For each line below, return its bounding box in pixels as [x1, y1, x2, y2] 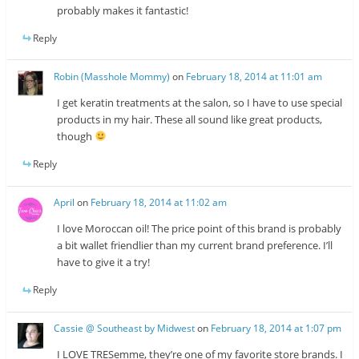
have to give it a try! [57, 255, 151, 270]
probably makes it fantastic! [57, 2, 189, 18]
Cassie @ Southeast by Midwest [54, 321, 196, 336]
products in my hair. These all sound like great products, [57, 111, 323, 127]
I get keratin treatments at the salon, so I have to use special [57, 95, 343, 110]
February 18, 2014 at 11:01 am [186, 69, 323, 83]
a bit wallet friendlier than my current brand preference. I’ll [57, 238, 333, 253]
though [57, 128, 95, 143]
